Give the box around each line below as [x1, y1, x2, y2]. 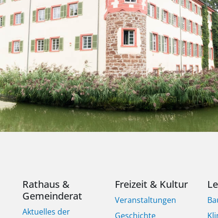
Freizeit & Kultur [115, 178, 188, 191]
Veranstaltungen [115, 195, 176, 206]
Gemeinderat [22, 189, 82, 203]
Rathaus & [22, 178, 70, 191]
